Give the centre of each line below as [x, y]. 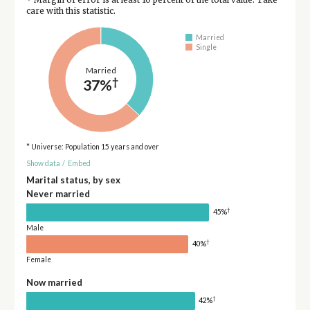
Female [38, 259]
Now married [54, 282]
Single [207, 47]
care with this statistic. [71, 11]
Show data [43, 164]
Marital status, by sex [73, 180]
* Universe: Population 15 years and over [92, 146]
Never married [58, 193]
